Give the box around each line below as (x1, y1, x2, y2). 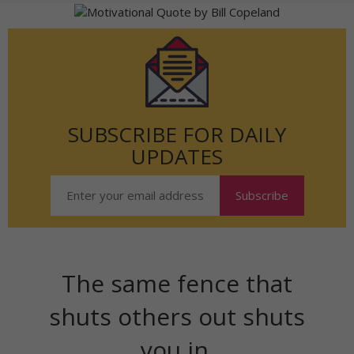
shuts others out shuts (49, 300, 305, 333)
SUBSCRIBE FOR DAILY (68, 120, 286, 149)
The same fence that (62, 267, 292, 300)
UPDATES (131, 142, 223, 171)
